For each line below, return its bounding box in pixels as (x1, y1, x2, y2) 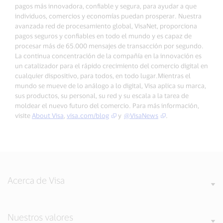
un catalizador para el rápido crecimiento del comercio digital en (15, 62, 208, 70)
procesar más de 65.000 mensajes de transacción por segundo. (15, 42, 204, 50)
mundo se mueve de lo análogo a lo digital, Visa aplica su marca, (15, 82, 206, 90)
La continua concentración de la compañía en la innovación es (15, 52, 202, 60)
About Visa (32, 111, 64, 120)
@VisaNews (124, 111, 158, 120)
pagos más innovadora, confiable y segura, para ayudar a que (15, 2, 197, 10)
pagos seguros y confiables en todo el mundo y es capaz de (15, 32, 192, 40)
